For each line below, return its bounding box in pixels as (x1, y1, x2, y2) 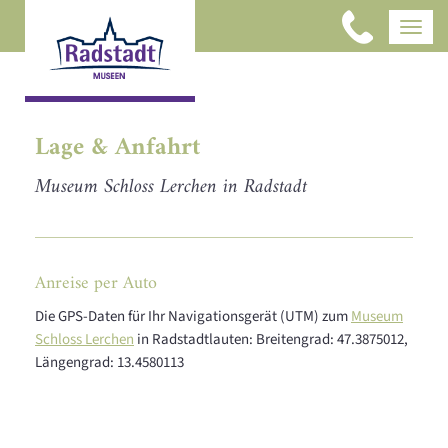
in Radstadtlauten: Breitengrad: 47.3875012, (134, 329, 408, 350)
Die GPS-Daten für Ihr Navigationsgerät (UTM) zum (35, 306, 351, 327)
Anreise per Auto (35, 267, 157, 299)
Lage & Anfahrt (35, 126, 200, 170)
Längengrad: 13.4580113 (35, 352, 184, 373)
